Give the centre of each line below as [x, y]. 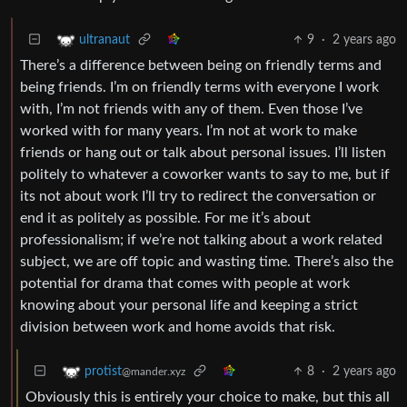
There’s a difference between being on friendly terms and [201, 65]
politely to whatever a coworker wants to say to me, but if [205, 174]
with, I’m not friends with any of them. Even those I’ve [191, 109]
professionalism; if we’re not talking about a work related [201, 239]
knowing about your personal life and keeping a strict [189, 305]
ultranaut [104, 40]
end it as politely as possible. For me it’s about [165, 218]
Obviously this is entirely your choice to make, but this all [208, 397]
